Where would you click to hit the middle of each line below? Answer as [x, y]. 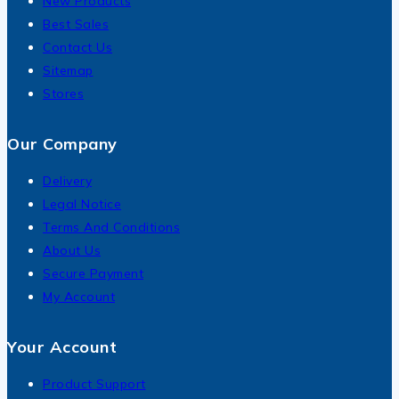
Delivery [67, 180]
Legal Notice [82, 204]
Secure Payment [93, 273]
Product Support [94, 383]
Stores [63, 93]
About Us [72, 250]
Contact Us [77, 47]
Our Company [62, 143]
